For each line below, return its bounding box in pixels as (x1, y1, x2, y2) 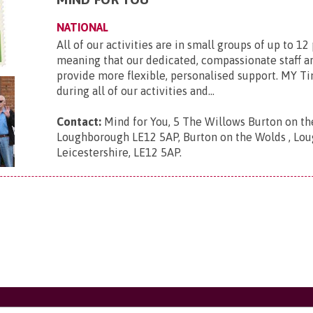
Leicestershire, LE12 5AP (57, 146, 180, 159)
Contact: (57, 115, 102, 128)
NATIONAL (57, 21, 109, 34)
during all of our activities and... (57, 85, 215, 97)
